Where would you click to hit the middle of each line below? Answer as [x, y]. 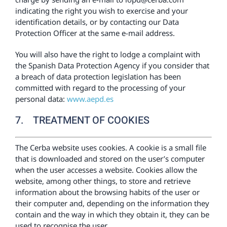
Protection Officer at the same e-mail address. [95, 33]
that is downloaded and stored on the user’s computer [110, 158]
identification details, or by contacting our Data [97, 22]
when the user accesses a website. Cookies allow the [106, 169]
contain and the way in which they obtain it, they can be [112, 214]
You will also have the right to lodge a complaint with [107, 54]
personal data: [41, 99]
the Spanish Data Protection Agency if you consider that [112, 65]
